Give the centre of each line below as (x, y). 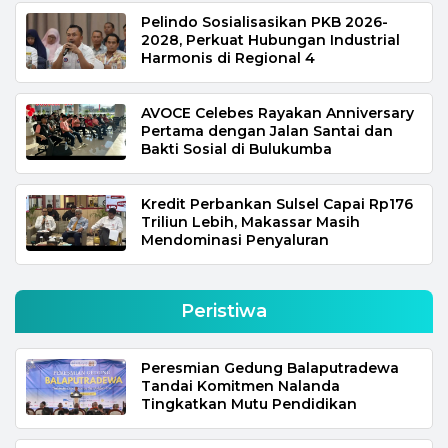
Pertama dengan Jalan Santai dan (267, 130)
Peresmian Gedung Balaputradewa (270, 367)
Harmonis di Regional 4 (228, 57)
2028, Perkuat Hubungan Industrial (270, 39)
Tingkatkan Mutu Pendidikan (249, 403)
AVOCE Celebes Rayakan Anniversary (277, 112)
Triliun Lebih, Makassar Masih (250, 221)
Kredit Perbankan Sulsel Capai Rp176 (277, 203)
